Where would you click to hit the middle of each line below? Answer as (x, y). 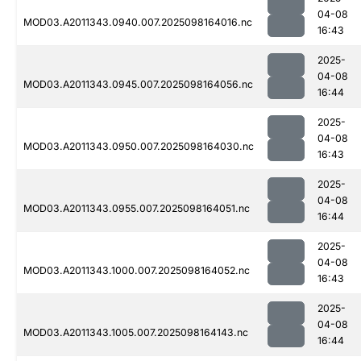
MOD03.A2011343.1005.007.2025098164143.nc (136, 333)
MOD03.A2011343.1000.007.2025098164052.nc (137, 271)
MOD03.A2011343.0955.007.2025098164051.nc (137, 209)
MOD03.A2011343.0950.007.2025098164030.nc (139, 147)
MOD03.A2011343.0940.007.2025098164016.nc (138, 23)
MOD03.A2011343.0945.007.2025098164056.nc (138, 85)
